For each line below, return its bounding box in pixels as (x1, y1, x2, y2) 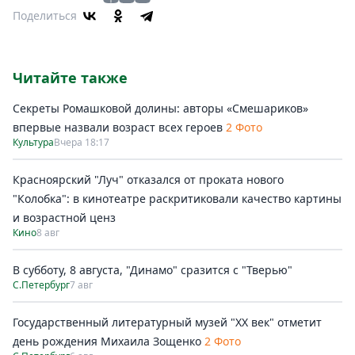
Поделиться (13, 8, 77, 23)
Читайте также (13, 68, 128, 87)
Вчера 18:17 (54, 136, 109, 149)
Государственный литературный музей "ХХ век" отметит (13, 315, 322, 330)
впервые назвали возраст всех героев (13, 120, 223, 135)
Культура (13, 136, 54, 149)
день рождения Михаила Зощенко (13, 334, 204, 349)
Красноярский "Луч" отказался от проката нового (13, 172, 284, 187)
